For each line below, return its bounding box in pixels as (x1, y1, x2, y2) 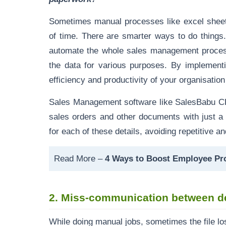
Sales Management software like (49, 97, 176, 106)
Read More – (54, 154, 105, 163)
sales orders (49, 112, 97, 121)
